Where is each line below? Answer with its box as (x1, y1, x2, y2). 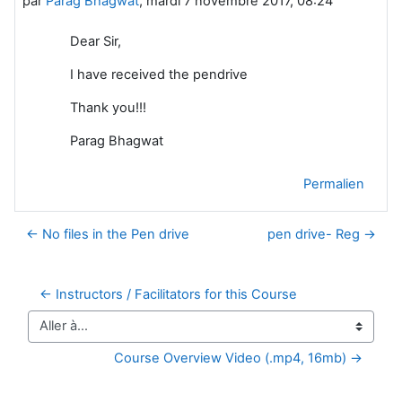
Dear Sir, (70, 32, 121, 49)
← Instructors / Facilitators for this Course (39, 285, 297, 302)
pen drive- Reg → (267, 225, 376, 242)
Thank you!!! (70, 99, 146, 116)
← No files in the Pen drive (26, 225, 189, 242)
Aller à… (27, 326, 75, 343)
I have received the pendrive (70, 66, 248, 83)
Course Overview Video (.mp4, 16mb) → (114, 349, 363, 366)
